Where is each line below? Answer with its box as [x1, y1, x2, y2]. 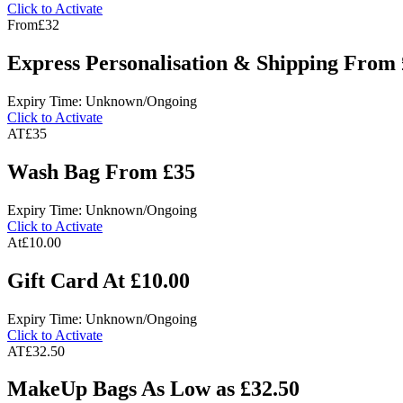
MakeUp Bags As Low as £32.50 [7, 377, 300, 401]
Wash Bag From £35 [7, 159, 195, 184]
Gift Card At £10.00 [7, 268, 190, 292]
